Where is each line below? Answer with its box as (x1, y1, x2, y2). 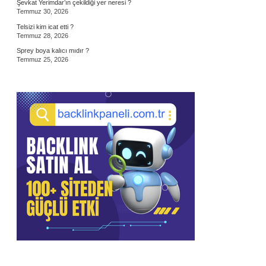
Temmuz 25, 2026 (17, 56, 68, 63)
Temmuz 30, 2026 (17, 8, 68, 15)
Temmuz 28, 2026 (17, 31, 68, 39)
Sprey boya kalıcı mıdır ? (17, 47, 89, 54)
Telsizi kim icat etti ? (17, 23, 74, 30)
